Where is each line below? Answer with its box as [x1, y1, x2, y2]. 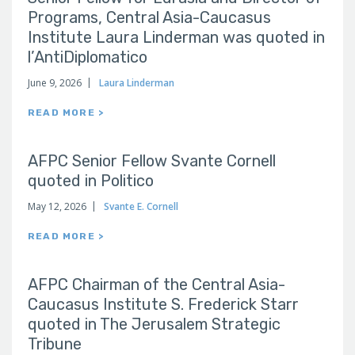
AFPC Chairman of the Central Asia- [28, 275, 285, 294]
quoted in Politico [28, 171, 154, 190]
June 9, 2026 [28, 76, 82, 90]
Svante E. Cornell [104, 200, 178, 213]
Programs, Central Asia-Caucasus [28, 8, 271, 27]
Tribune [28, 334, 82, 353]
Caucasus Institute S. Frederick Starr [28, 295, 299, 314]
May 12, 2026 [28, 200, 86, 213]
